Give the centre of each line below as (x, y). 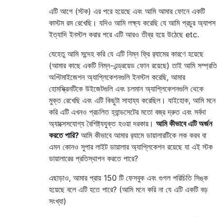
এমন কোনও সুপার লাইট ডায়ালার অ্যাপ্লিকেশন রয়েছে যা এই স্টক (131, 147)
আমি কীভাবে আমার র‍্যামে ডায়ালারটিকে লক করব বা (144, 135)
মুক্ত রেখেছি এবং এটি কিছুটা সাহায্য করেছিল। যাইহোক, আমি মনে (132, 100)
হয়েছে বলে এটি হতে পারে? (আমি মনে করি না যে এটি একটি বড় (128, 189)
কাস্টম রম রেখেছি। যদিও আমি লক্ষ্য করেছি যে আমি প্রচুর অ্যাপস (132, 23)
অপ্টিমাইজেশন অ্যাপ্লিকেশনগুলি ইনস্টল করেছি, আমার (117, 77)
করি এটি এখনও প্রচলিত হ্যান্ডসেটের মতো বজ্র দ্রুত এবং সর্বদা (127, 112)
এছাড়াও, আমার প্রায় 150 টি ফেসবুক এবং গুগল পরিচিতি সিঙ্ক (128, 178)
